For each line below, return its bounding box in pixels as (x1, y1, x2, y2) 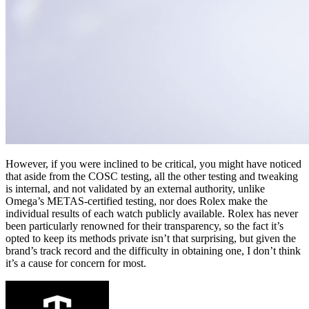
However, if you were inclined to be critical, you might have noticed (6, 158, 301, 170)
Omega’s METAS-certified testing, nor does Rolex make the (6, 195, 268, 208)
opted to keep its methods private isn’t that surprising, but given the (6, 232, 296, 245)
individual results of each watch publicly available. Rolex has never (6, 208, 298, 220)
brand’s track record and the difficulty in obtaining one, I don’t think (6, 245, 301, 257)
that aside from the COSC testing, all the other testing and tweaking (6, 170, 298, 183)
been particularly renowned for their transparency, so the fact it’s (6, 220, 283, 232)
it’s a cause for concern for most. (6, 257, 146, 270)
